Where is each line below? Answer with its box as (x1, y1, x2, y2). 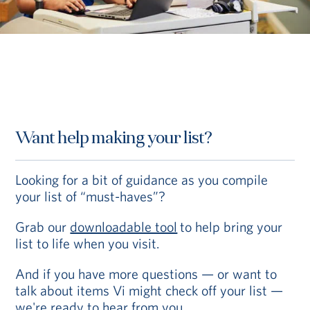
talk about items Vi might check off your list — (15, 281, 284, 299)
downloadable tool (70, 217, 178, 235)
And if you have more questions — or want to (15, 264, 277, 282)
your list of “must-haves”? (15, 187, 169, 205)
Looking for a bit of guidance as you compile (15, 170, 268, 188)
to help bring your (177, 217, 283, 235)
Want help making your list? (15, 130, 212, 147)
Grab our (15, 217, 71, 235)
